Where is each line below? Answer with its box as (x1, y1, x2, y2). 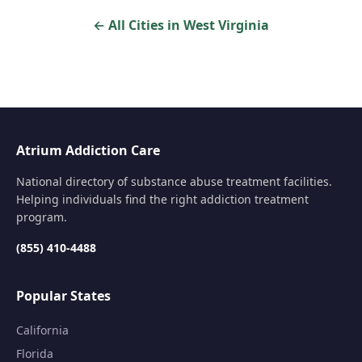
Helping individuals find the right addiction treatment (16, 192, 309, 207)
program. (16, 209, 67, 225)
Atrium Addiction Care (16, 141, 160, 159)
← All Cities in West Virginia (93, 16, 269, 34)
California (16, 322, 69, 338)
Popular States (16, 287, 111, 305)
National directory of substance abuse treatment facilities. (16, 174, 332, 189)
